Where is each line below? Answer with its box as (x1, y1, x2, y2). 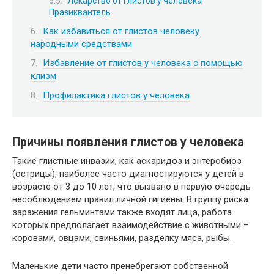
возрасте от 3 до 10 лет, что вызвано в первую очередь (12, 180, 251, 192)
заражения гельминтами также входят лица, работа (12, 206, 232, 218)
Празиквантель (49, 7, 111, 18)
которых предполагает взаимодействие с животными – (12, 219, 249, 231)
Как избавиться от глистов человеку (43, 25, 199, 37)
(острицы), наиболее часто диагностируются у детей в (12, 168, 244, 179)
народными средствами (31, 38, 132, 50)
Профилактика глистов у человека (43, 89, 190, 101)
